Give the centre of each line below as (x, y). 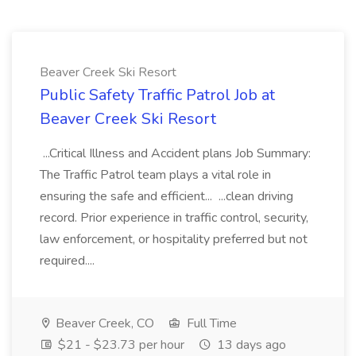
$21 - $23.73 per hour (120, 345)
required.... (69, 261)
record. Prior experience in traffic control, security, (174, 218)
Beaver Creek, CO (103, 323)
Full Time (210, 323)
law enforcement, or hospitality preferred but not (174, 239)
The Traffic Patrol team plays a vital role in (155, 175)
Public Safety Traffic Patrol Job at (157, 95)
